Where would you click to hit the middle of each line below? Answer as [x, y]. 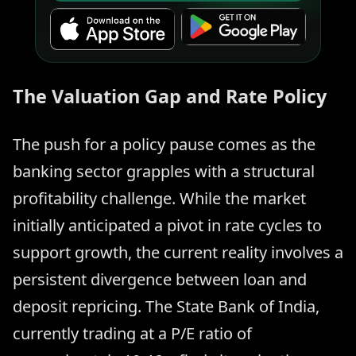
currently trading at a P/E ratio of [132, 333]
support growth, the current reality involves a [178, 252]
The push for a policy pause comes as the [164, 144]
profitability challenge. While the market [159, 198]
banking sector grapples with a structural [164, 171]
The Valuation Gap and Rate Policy [170, 97]
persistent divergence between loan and [160, 279]
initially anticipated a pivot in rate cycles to [167, 225]
